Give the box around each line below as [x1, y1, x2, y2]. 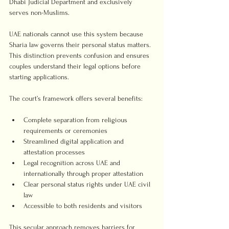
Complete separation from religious [24, 116, 129, 124]
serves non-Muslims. [9, 9, 70, 16]
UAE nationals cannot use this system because [9, 30, 145, 38]
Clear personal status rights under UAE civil [24, 180, 152, 188]
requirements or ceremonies [24, 127, 107, 134]
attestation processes [24, 148, 85, 156]
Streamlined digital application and [24, 138, 126, 145]
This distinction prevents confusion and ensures [9, 52, 151, 59]
